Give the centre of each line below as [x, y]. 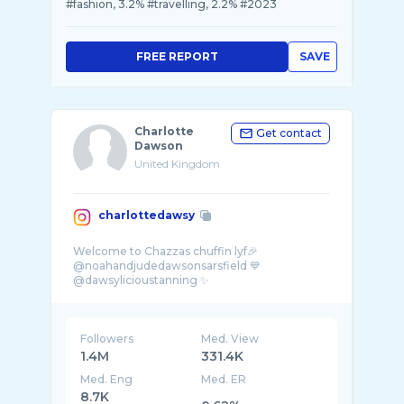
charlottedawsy [147, 215]
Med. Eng [106, 379]
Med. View [230, 339]
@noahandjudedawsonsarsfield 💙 [167, 266]
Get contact [289, 133]
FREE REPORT [177, 56]
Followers [107, 339]
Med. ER [224, 379]
